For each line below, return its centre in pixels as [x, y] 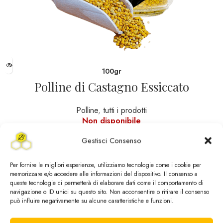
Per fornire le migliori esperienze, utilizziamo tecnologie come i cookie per [106, 165]
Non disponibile [111, 121]
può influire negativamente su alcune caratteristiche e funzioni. [92, 201]
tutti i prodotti [125, 111]
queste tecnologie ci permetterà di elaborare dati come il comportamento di [107, 183]
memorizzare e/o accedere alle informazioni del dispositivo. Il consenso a [104, 174]
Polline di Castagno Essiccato [111, 87]
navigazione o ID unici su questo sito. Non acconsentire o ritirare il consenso [110, 192]
